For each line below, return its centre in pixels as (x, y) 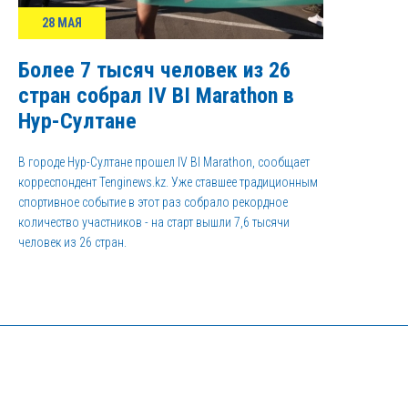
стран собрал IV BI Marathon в (156, 96)
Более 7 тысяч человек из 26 (154, 70)
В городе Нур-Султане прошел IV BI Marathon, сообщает (164, 162)
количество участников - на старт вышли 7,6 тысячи (154, 222)
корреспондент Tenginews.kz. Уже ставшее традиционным (168, 182)
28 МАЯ (62, 23)
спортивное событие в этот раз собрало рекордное (153, 202)
